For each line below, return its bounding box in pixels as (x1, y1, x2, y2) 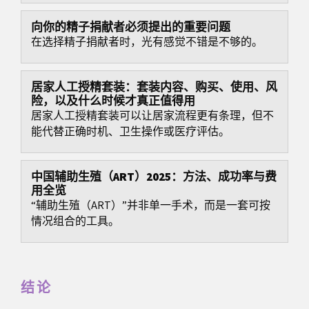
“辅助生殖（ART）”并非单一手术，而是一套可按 (31, 198, 270, 214)
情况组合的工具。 (31, 214, 119, 230)
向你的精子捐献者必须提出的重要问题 (31, 19, 230, 37)
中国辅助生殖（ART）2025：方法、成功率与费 (31, 169, 277, 186)
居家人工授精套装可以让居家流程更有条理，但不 (31, 108, 274, 124)
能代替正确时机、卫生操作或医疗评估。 (31, 124, 230, 140)
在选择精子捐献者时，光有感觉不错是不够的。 (31, 34, 263, 50)
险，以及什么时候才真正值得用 (31, 93, 195, 110)
